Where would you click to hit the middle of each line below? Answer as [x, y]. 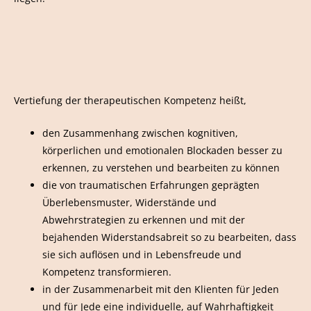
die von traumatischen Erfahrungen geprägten [151, 185]
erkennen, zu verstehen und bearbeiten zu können [161, 167]
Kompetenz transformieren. [107, 271]
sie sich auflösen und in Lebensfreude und [142, 254]
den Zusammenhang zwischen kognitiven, [141, 133]
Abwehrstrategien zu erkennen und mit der [144, 219]
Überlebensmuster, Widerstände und [130, 202]
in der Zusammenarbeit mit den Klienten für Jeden [161, 289]
